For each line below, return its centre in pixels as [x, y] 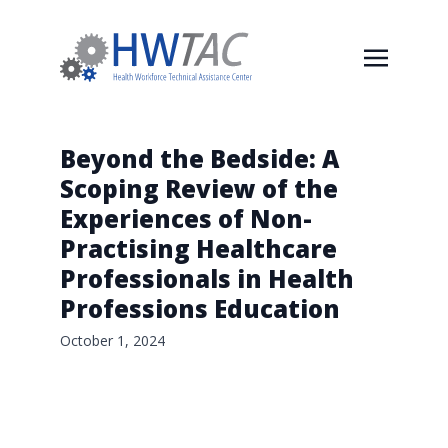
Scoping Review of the [199, 188]
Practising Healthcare [198, 248]
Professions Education [200, 308]
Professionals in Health [207, 278]
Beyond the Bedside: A [199, 158]
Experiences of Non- [186, 218]
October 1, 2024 [112, 340]
